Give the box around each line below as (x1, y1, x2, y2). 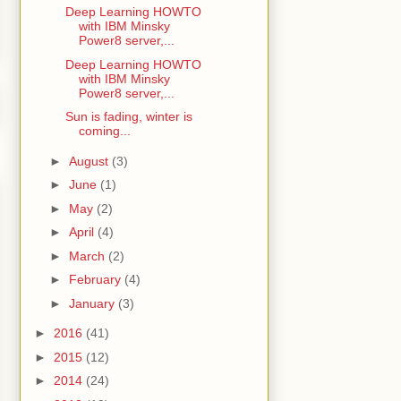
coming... (78, 124, 131, 139)
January (68, 295, 118, 311)
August (68, 153, 112, 168)
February (68, 272, 124, 287)
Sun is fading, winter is (64, 109, 192, 124)
